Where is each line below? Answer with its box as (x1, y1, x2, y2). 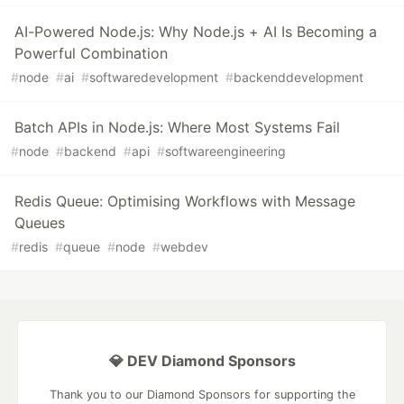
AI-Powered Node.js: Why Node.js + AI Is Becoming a (14, 23, 377, 41)
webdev (161, 239, 208, 255)
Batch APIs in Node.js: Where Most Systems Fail (14, 118, 340, 137)
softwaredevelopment (89, 69, 218, 86)
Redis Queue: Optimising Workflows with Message (14, 192, 355, 211)
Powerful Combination (14, 44, 168, 63)
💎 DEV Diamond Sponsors (108, 352, 296, 371)
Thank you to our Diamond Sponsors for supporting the (49, 388, 355, 402)
